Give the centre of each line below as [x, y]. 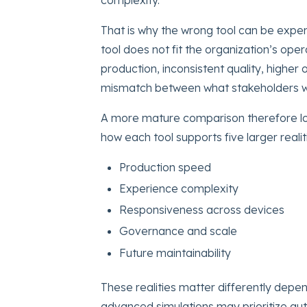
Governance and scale [179, 231]
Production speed [165, 167]
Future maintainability [175, 253]
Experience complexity [179, 189]
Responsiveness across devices [202, 210]
